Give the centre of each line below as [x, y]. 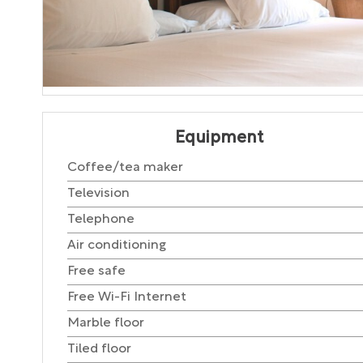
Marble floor [106, 324]
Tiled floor [99, 350]
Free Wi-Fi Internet [127, 298]
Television [98, 194]
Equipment [220, 139]
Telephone [101, 220]
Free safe [96, 272]
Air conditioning [117, 246]
